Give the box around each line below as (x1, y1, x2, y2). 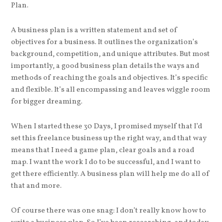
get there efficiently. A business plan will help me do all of (11, 168, 210, 179)
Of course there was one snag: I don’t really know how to (11, 205, 207, 216)
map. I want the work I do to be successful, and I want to (11, 157, 201, 167)
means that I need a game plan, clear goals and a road (11, 145, 195, 156)
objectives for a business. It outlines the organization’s (11, 37, 198, 48)
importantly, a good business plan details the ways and (11, 60, 200, 71)
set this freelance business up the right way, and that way (11, 133, 207, 144)
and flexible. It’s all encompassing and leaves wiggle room (11, 84, 211, 95)
